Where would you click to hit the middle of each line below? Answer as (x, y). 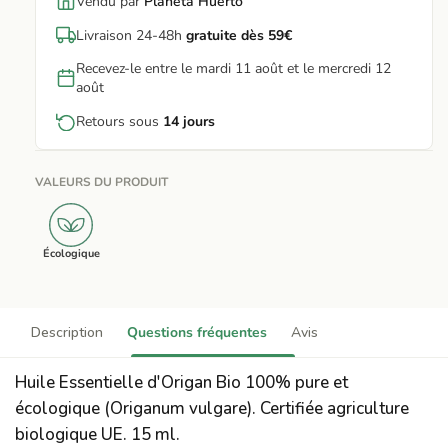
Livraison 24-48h (131, 35)
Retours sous (119, 121)
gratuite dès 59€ (239, 35)
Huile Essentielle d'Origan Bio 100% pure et (181, 383)
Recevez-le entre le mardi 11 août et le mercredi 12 (233, 69)
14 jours (189, 121)
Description (67, 333)
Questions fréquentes (197, 333)
